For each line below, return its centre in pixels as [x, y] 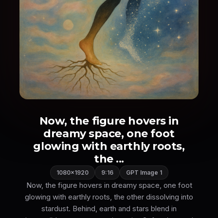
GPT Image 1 [144, 173]
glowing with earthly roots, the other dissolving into [109, 197]
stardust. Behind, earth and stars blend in [109, 209]
